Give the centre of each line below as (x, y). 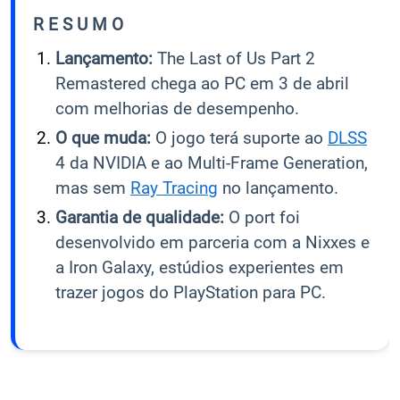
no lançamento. (278, 187)
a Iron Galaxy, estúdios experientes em (200, 267)
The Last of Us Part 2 (234, 58)
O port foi (262, 217)
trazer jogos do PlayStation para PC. (191, 292)
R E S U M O (78, 24)
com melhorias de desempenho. (177, 108)
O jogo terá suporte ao (239, 137)
